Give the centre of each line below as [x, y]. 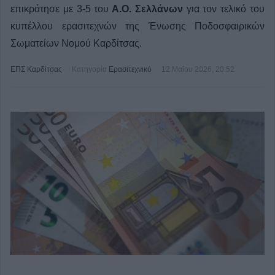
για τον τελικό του [224, 9]
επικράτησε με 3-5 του [60, 9]
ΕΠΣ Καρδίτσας [36, 69]
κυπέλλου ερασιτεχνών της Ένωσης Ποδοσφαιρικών [137, 26]
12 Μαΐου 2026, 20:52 [198, 69]
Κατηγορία [89, 69]
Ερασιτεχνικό [130, 69]
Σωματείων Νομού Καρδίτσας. [76, 43]
